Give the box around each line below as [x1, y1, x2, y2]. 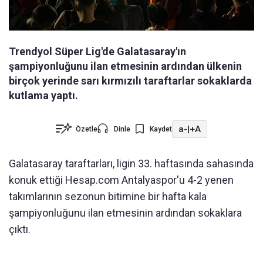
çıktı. [9, 223, 31, 236]
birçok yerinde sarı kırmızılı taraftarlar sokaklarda [9, 75, 252, 87]
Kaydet [150, 125, 172, 134]
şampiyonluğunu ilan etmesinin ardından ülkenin [9, 60, 242, 73]
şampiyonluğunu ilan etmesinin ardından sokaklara [9, 207, 242, 220]
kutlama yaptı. [9, 89, 78, 102]
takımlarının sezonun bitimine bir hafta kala [9, 190, 207, 203]
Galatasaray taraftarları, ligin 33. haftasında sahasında [9, 157, 254, 170]
